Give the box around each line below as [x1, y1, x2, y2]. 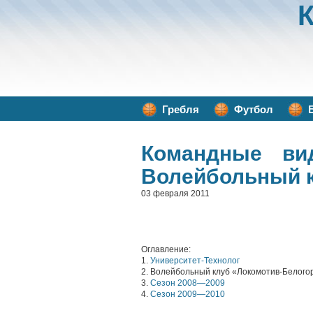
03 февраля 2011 [141, 189, 210, 198]
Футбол [234, 103, 273, 115]
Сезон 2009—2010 [150, 289, 225, 299]
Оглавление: [141, 245, 191, 254]
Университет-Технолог [150, 256, 240, 265]
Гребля [162, 103, 199, 115]
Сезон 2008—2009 [150, 278, 225, 288]
